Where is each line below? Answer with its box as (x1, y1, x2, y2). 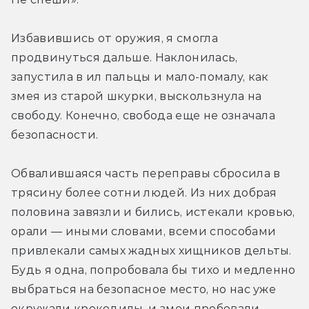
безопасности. (11, 128, 99, 141)
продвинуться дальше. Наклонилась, (11, 50, 238, 64)
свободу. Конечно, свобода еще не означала (11, 108, 276, 122)
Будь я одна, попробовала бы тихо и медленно (11, 263, 296, 277)
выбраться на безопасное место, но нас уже (11, 282, 277, 296)
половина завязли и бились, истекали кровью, (11, 205, 295, 219)
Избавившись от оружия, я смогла (11, 31, 218, 45)
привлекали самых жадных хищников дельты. (11, 243, 292, 257)
